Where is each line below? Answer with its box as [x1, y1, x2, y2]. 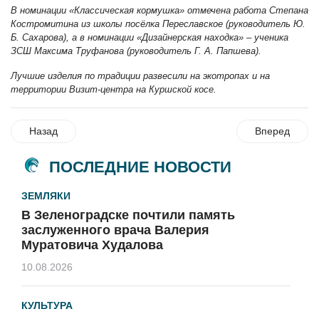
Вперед [255, 125, 290, 137]
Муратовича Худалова [21, 238, 163, 253]
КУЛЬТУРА [21, 300, 73, 312]
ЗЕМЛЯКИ [21, 190, 70, 202]
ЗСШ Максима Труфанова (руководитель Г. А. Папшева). [11, 46, 261, 57]
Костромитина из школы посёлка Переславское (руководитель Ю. [11, 19, 305, 30]
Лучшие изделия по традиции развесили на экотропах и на [11, 70, 270, 82]
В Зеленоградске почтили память [21, 208, 235, 223]
